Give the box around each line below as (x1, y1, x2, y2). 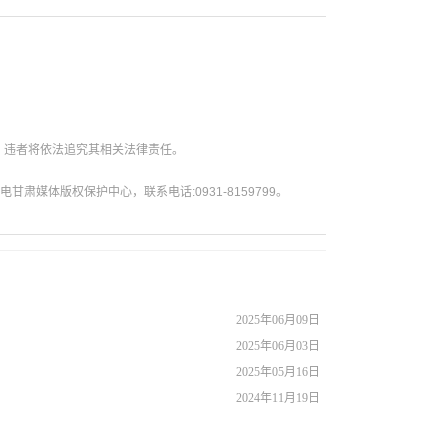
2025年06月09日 (236, 312, 320, 327)
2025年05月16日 (236, 364, 320, 379)
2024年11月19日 (236, 390, 320, 405)
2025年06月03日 (236, 338, 320, 353)
